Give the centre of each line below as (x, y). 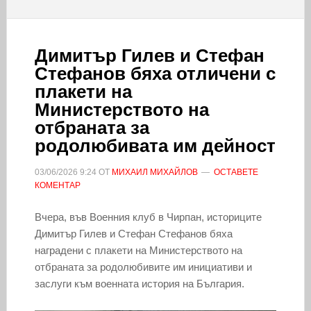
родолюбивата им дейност (155, 145)
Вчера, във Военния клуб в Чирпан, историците (148, 217)
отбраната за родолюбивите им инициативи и (143, 267)
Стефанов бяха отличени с (155, 73)
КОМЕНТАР (57, 185)
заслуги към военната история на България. (139, 283)
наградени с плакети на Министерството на (138, 250)
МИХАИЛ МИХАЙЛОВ (154, 172)
